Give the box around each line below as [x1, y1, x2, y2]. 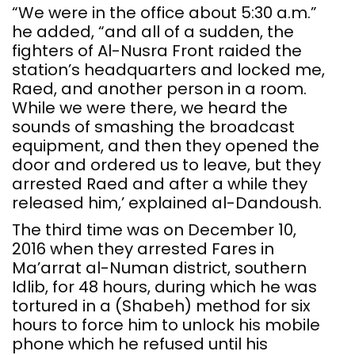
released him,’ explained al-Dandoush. [12, 192, 322, 215]
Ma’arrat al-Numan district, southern [12, 257, 307, 280]
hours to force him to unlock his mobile [12, 314, 320, 337]
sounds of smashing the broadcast [12, 116, 295, 139]
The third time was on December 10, [12, 219, 296, 242]
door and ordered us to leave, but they [12, 154, 321, 177]
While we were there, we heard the [12, 97, 288, 120]
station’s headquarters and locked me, [12, 59, 325, 82]
